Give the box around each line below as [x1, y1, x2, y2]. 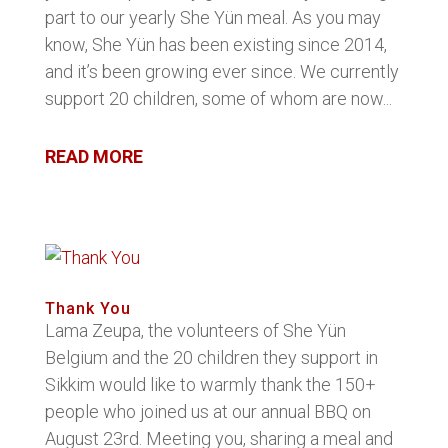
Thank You [44, 299, 131, 318]
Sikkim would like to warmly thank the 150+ [44, 374, 376, 395]
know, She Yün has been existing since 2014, [44, 34, 387, 55]
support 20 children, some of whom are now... [44, 88, 392, 109]
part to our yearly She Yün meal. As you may [44, 7, 381, 28]
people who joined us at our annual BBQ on [44, 401, 371, 422]
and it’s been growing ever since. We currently [44, 61, 399, 82]
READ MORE [44, 146, 143, 167]
